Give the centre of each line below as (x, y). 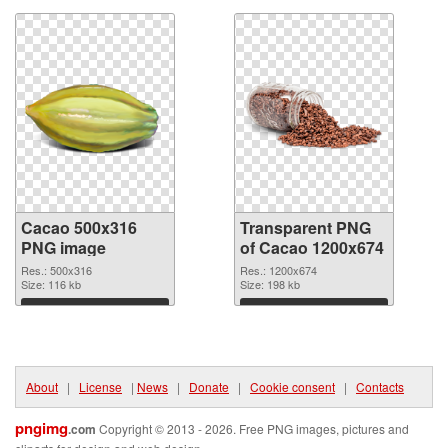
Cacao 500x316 (79, 228)
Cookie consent (292, 387)
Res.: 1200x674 (278, 270)
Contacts (380, 387)
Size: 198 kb (270, 284)
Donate (209, 387)
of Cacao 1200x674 (312, 248)
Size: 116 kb (51, 284)
